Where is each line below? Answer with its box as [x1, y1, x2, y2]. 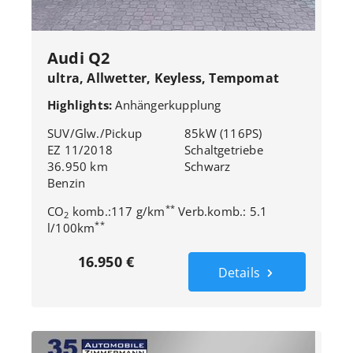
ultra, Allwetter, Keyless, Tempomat [47, 69, 283, 87]
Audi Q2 [47, 47, 110, 69]
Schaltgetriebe [184, 142, 263, 158]
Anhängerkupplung [115, 97, 221, 113]
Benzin [47, 175, 86, 191]
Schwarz [184, 158, 231, 174]
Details [217, 264, 264, 281]
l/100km [47, 220, 95, 236]
